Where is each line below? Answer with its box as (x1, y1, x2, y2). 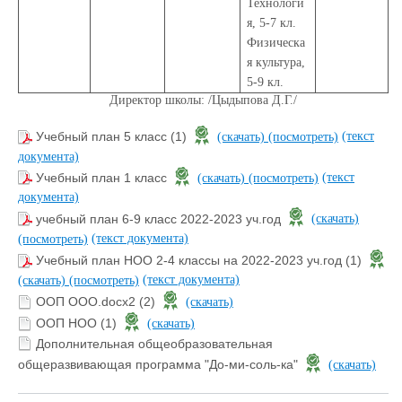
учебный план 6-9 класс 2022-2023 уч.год (36, 211, 284, 226)
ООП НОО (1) (36, 316, 120, 331)
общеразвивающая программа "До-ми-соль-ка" (18, 357, 301, 372)
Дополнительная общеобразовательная (36, 336, 273, 351)
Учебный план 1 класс (36, 170, 170, 185)
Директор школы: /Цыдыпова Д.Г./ (109, 92, 297, 107)
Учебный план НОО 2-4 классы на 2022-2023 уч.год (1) (36, 253, 365, 268)
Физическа (247, 35, 306, 49)
